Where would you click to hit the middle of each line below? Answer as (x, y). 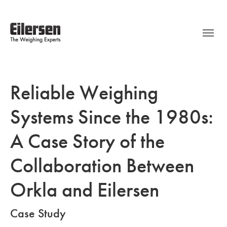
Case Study (38, 213)
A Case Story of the (87, 141)
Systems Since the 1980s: (112, 117)
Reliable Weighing (84, 93)
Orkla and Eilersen (85, 190)
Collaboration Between (102, 166)
